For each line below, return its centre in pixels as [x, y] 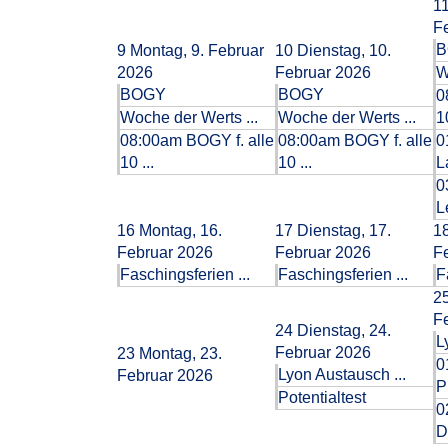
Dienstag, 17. [344, 230]
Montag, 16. [180, 230]
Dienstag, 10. [344, 50]
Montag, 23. [180, 353]
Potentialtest [322, 397]
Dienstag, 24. [344, 330]
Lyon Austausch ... [342, 374]
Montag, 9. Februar [197, 50]
